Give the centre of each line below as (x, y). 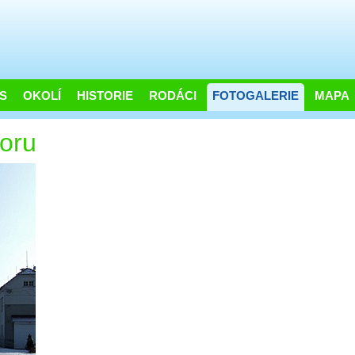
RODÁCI (173, 96)
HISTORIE (105, 96)
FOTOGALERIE (256, 96)
